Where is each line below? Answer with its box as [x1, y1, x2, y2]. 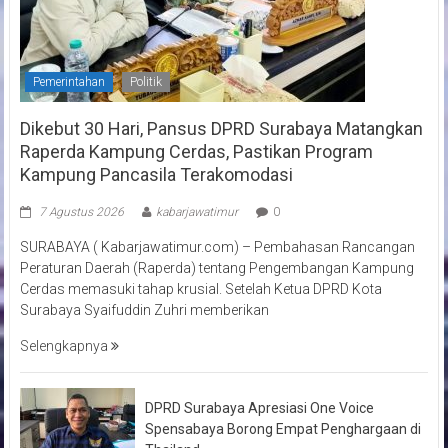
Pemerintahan [32, 74, 105, 89]
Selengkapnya [19, 337, 111, 354]
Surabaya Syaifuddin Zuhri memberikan [19, 301, 269, 318]
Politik [129, 74, 162, 89]
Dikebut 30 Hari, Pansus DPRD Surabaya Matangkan [19, 117, 423, 139]
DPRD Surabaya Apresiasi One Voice [144, 399, 374, 416]
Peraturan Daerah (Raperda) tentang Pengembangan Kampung [19, 259, 414, 276]
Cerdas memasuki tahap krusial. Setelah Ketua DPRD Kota [19, 280, 382, 297]
